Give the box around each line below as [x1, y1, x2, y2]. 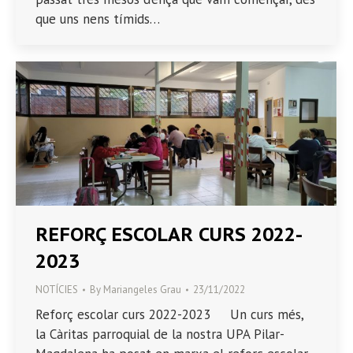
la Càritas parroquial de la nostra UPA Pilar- [35, 325, 284, 344]
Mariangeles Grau [103, 283, 181, 297]
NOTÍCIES [35, 283, 78, 297]
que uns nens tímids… [35, 10, 160, 28]
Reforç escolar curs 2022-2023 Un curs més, [35, 306, 303, 324]
